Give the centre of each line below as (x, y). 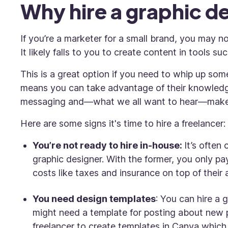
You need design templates (94, 199)
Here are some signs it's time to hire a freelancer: (123, 123)
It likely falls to (52, 52)
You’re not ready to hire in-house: (108, 145)
